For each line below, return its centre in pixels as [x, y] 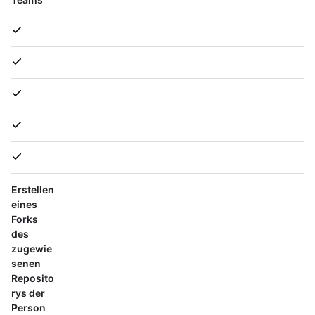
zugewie [32, 249]
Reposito [33, 278]
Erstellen [33, 190]
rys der [28, 293]
